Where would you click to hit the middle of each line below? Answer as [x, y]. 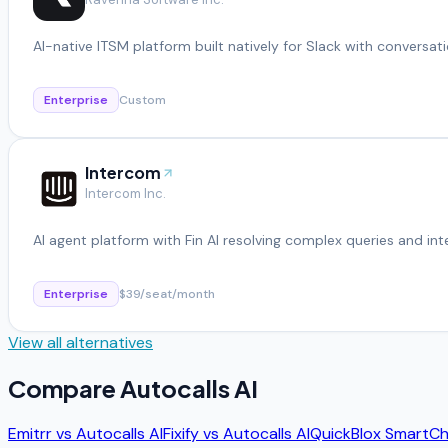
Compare [64, 387]
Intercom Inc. [125, 193]
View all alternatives [80, 342]
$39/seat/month [167, 293]
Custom [142, 99]
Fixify [181, 433]
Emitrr [30, 433]
